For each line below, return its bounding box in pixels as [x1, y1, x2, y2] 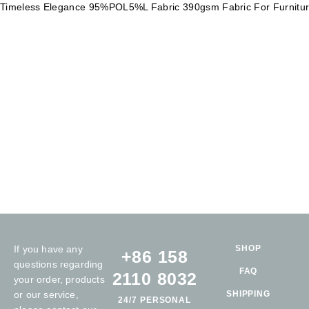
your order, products [14, 274, 105, 285]
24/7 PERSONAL [118, 295, 191, 305]
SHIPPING [226, 289, 270, 299]
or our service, [14, 289, 79, 300]
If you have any [14, 243, 83, 255]
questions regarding [14, 259, 103, 270]
